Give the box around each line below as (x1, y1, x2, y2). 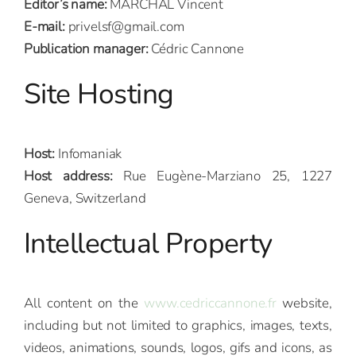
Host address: (24, 167, 113, 186)
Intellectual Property (24, 224, 273, 263)
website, (276, 293, 332, 312)
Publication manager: (24, 40, 149, 59)
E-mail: (24, 17, 65, 37)
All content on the (24, 293, 145, 312)
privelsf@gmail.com (64, 17, 184, 37)
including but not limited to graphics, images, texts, (24, 315, 332, 335)
